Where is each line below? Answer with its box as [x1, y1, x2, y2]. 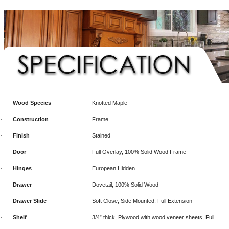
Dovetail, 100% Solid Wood [92, 181, 158, 188]
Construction [13, 116, 49, 123]
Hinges [13, 165, 32, 172]
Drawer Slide [13, 198, 47, 204]
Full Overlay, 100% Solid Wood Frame [92, 149, 186, 155]
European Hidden [92, 165, 135, 172]
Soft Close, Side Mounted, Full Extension [92, 198, 192, 204]
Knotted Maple [92, 100, 127, 106]
